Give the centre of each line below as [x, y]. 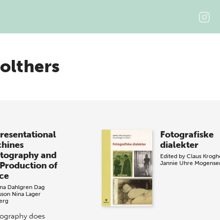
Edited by [173, 156]
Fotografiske [187, 135]
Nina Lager [26, 194]
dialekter [179, 145]
